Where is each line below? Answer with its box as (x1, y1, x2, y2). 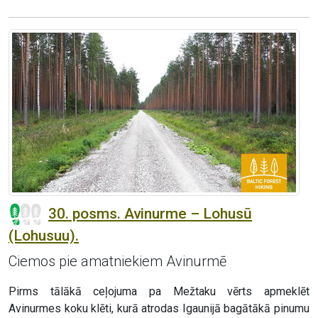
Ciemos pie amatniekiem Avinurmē (9, 253, 226, 270)
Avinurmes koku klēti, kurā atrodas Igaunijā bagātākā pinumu (9, 302, 309, 316)
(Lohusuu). (9, 227, 79, 245)
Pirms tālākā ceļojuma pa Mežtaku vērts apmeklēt (9, 285, 309, 299)
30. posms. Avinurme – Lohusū (48, 205, 252, 223)
